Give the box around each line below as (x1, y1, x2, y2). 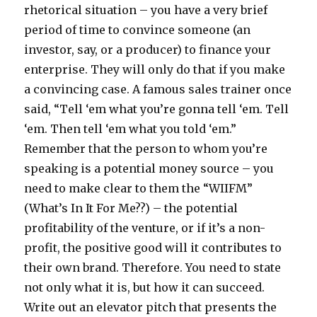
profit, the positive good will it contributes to (24, 241, 282, 255)
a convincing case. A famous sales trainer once (24, 82, 292, 97)
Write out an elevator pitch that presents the (24, 300, 277, 315)
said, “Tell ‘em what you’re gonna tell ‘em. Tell (24, 102, 289, 117)
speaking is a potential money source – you (24, 161, 275, 176)
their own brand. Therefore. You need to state (24, 260, 282, 275)
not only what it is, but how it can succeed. (24, 280, 265, 295)
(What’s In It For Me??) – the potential (24, 201, 238, 216)
